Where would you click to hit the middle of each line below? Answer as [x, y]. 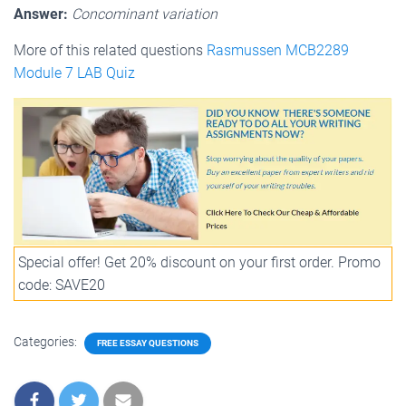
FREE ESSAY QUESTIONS [148, 343]
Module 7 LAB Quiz [74, 72]
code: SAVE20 [62, 285]
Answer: [41, 14]
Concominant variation [145, 14]
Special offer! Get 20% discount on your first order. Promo [199, 262]
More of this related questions [108, 50]
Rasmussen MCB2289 [276, 50]
